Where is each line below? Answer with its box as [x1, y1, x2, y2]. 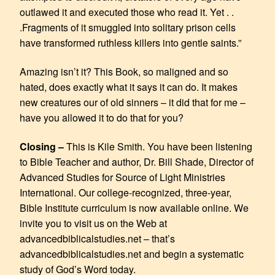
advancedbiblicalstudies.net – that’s [20, 231, 175, 246]
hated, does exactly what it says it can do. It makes [20, 79, 238, 94]
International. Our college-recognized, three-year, [20, 185, 231, 199]
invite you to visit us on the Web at [20, 215, 167, 230]
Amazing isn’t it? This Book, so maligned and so [20, 64, 228, 79]
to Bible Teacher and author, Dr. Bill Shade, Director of [20, 154, 254, 169]
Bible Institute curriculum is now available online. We [20, 200, 249, 215]
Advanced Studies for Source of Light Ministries [20, 169, 225, 184]
